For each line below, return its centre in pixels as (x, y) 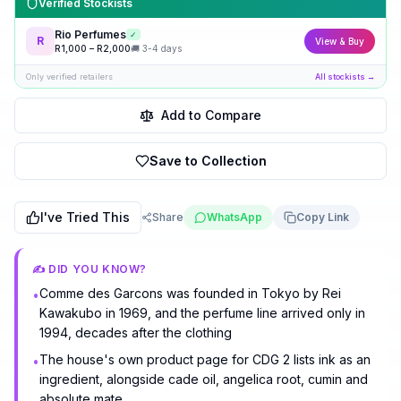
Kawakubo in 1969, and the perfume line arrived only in (202, 313)
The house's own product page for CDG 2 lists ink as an (205, 359)
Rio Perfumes (90, 34)
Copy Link (323, 217)
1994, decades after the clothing (136, 333)
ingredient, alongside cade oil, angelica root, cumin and (204, 379)
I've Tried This (85, 217)
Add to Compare (211, 115)
